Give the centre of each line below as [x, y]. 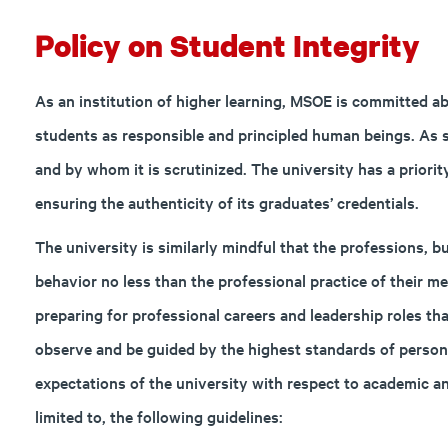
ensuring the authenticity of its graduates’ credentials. [226, 202]
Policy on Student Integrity [227, 45]
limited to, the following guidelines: [158, 416]
